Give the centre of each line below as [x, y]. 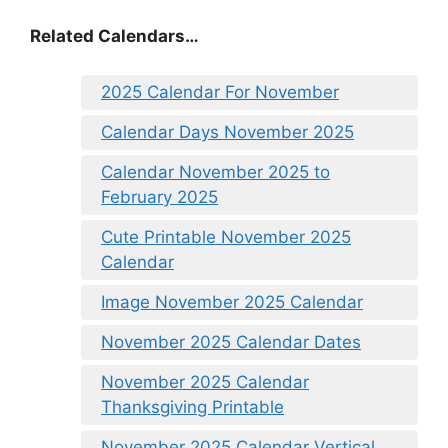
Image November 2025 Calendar [232, 301]
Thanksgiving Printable [192, 406]
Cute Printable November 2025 [226, 236]
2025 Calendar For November [220, 91]
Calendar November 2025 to [215, 171]
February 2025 [159, 196]
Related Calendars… [114, 36]
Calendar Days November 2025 [227, 131]
